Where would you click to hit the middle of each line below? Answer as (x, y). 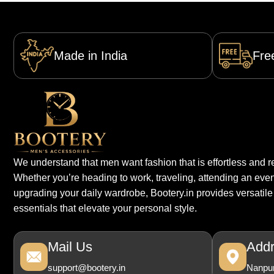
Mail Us (70, 247)
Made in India (90, 56)
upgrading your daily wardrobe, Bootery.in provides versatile (143, 193)
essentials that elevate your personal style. (105, 208)
